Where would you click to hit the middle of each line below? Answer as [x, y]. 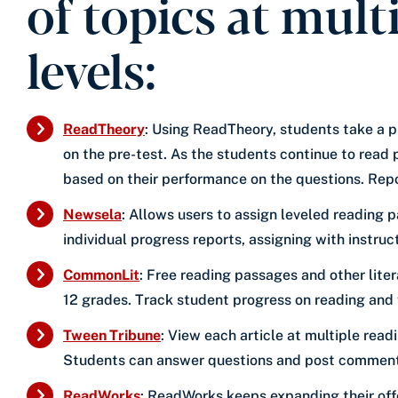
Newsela [92, 214]
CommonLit [101, 275]
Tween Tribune [112, 335]
